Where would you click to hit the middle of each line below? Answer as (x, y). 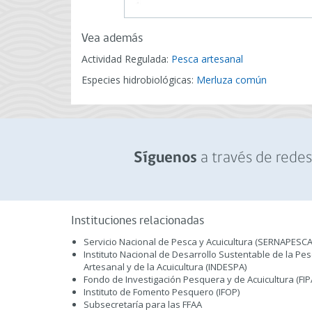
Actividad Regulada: (126, 59)
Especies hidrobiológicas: (139, 80)
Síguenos (165, 158)
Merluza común (232, 80)
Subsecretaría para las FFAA (143, 304)
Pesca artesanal (207, 59)
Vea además (112, 39)
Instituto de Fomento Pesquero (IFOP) (162, 292)
